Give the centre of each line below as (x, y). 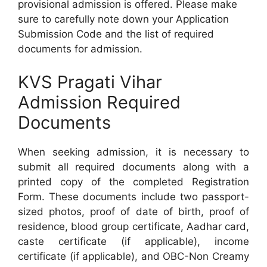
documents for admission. (80, 49)
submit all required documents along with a (133, 167)
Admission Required (99, 102)
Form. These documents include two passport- (133, 196)
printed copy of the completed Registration (133, 181)
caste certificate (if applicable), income (133, 241)
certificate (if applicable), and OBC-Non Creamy (133, 256)
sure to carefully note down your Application (123, 19)
